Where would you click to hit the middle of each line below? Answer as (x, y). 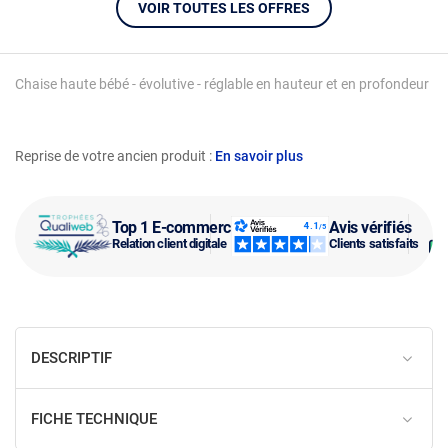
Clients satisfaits (373, 243)
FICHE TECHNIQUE (94, 418)
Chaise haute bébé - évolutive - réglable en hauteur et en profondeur (222, 83)
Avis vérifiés (370, 227)
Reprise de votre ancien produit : (115, 155)
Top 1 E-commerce (176, 227)
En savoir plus (259, 155)
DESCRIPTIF (71, 357)
